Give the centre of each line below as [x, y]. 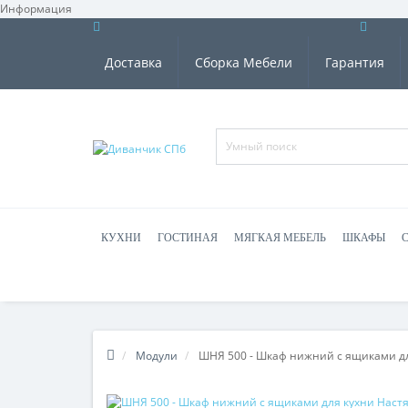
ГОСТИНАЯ [188, 238]
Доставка [133, 62]
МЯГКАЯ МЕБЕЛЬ [280, 238]
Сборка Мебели [244, 62]
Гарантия [355, 62]
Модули [157, 356]
